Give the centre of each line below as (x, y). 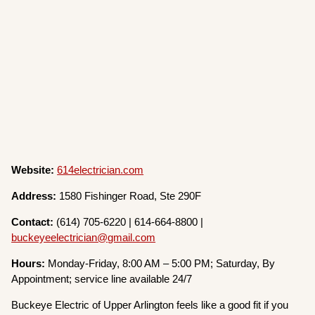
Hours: (30, 264)
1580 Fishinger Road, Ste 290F (130, 196)
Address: (36, 196)
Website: (34, 170)
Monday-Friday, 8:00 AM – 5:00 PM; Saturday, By (162, 264)
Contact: (34, 222)
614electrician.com (101, 170)
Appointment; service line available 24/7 (102, 279)
